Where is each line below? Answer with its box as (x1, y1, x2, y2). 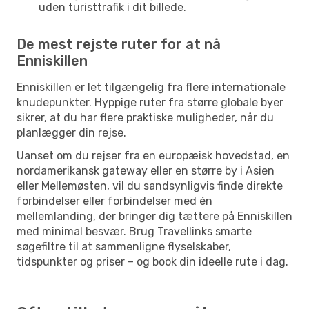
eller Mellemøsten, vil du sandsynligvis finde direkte (17, 179, 283, 192)
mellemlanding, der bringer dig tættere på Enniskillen (17, 209, 292, 223)
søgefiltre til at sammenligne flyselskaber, (17, 239, 231, 253)
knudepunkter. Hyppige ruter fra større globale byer (17, 95, 283, 109)
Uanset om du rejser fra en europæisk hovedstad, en (17, 148, 290, 162)
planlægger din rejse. (17, 126, 126, 139)
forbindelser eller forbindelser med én (17, 194, 212, 208)
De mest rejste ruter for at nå (17, 35, 221, 52)
